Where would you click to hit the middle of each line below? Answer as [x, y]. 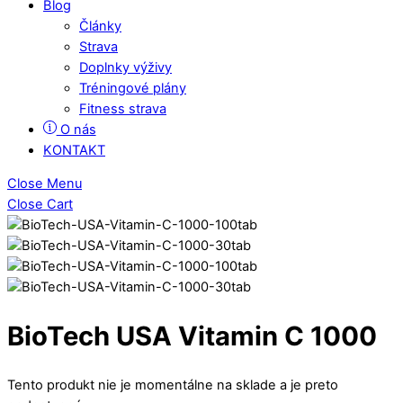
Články [100, 26]
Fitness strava [123, 108]
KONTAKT [74, 150]
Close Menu [45, 184]
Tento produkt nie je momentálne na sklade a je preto [173, 385]
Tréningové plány [133, 88]
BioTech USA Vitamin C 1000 [192, 336]
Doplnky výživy [125, 67]
